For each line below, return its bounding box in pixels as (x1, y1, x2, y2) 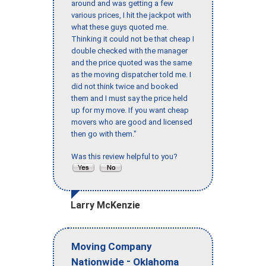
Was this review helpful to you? (71, 152, 181, 161)
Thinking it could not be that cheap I (71, 34, 194, 44)
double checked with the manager (71, 46, 188, 56)
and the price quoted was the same (71, 58, 192, 68)
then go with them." (71, 129, 137, 139)
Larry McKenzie (71, 199, 140, 211)
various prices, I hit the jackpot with (71, 11, 191, 20)
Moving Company (71, 240, 152, 252)
